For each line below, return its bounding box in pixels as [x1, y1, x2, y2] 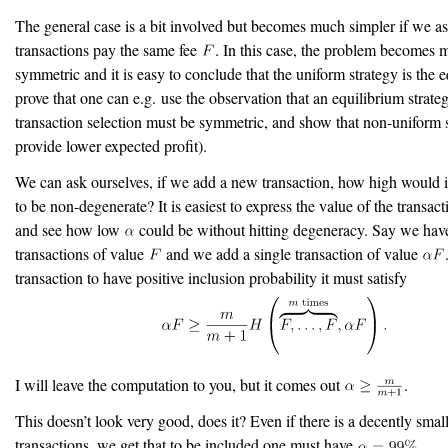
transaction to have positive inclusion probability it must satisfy [15, 266, 407, 288]
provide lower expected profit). [15, 134, 207, 156]
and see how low [15, 218, 124, 240]
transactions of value [15, 242, 148, 264]
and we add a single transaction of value [161, 242, 422, 264]
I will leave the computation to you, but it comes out [15, 374, 344, 396]
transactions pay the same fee [15, 38, 201, 60]
